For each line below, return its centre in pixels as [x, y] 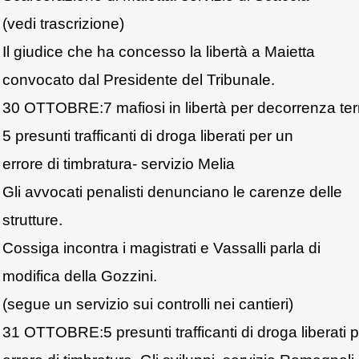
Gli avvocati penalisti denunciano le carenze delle [172, 192]
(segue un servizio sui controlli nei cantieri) [148, 304]
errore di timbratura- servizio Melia [119, 163]
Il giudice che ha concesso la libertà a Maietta [159, 51]
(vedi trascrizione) [63, 23]
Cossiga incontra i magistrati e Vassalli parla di [161, 248]
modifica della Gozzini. [80, 276]
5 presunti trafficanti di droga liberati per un [148, 135]
